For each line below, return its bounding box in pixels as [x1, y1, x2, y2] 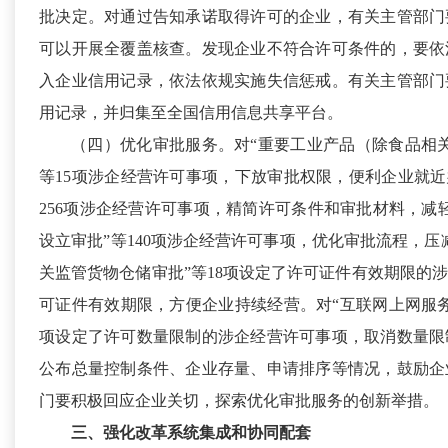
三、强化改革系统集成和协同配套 [71, 424, 311, 442]
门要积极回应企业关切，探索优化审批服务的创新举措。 [39, 392, 439, 410]
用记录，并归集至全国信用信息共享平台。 [39, 104, 343, 122]
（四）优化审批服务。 [71, 136, 235, 154]
